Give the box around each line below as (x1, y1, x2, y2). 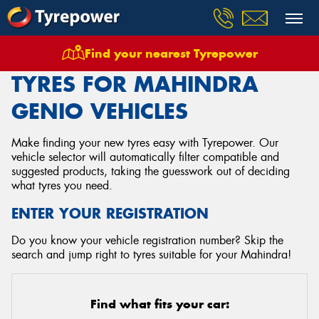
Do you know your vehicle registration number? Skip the (11, 233, 283, 248)
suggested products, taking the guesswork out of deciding (11, 164, 290, 179)
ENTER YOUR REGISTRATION (11, 204, 209, 222)
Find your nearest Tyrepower (84, 46, 258, 61)
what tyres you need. (11, 178, 113, 193)
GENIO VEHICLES (11, 98, 188, 125)
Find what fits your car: (90, 296, 229, 312)
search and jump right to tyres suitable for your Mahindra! (11, 247, 291, 262)
